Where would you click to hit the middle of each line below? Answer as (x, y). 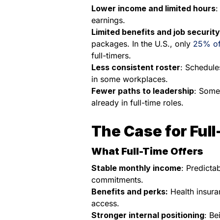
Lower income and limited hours (153, 8)
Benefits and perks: (130, 191)
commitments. (117, 179)
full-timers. (111, 55)
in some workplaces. (130, 79)
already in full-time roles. (137, 102)
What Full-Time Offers (147, 151)
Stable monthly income (136, 168)
